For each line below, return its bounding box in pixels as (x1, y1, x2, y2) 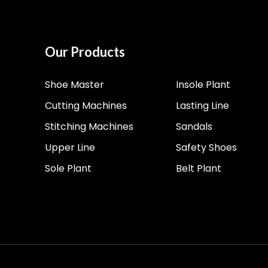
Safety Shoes (176, 141, 237, 155)
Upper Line (44, 141, 95, 155)
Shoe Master (44, 78, 104, 92)
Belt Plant (176, 162, 222, 176)
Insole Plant (176, 78, 231, 92)
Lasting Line (176, 99, 230, 113)
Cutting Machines (44, 99, 127, 113)
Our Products (44, 44, 125, 60)
